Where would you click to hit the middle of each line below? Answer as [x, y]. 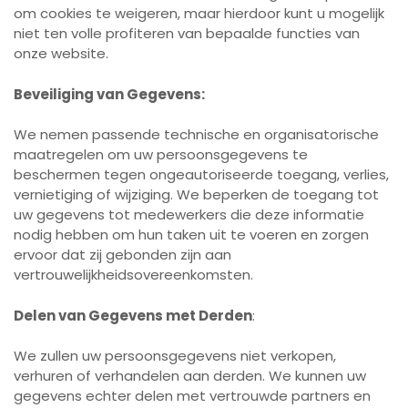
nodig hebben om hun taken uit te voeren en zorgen [191, 235]
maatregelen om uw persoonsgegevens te [161, 154]
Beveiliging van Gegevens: [109, 94]
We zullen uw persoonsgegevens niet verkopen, [175, 356]
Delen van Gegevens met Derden [133, 315]
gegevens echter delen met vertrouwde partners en [192, 396]
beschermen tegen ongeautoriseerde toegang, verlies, [201, 174]
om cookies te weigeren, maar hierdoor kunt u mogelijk [199, 13]
